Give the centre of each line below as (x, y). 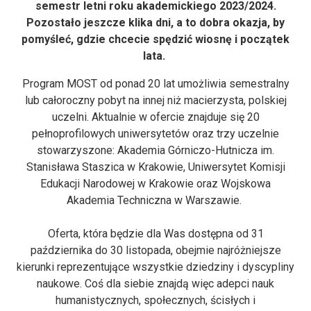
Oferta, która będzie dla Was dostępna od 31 (155, 233)
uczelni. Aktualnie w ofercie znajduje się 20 (155, 117)
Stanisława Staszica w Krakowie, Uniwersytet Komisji (155, 167)
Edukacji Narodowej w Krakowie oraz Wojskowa (155, 183)
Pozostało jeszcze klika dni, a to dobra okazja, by (155, 22)
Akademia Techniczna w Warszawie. (155, 200)
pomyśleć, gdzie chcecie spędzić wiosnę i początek (155, 39)
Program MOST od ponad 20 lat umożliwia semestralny (155, 83)
